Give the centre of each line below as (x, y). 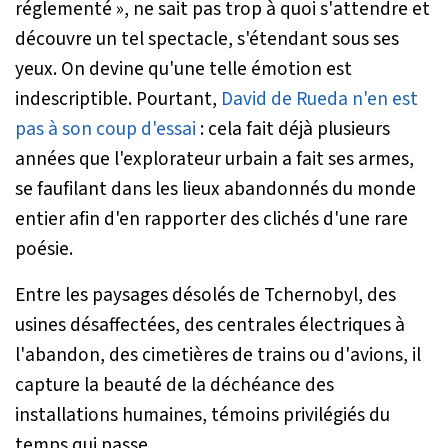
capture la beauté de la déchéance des (174, 384)
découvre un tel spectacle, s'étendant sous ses (207, 38)
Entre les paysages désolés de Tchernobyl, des (205, 294)
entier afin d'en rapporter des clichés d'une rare (211, 218)
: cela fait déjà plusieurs (295, 128)
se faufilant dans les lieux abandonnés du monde (215, 188)
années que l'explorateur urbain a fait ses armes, (214, 158)
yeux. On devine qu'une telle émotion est (183, 68)
